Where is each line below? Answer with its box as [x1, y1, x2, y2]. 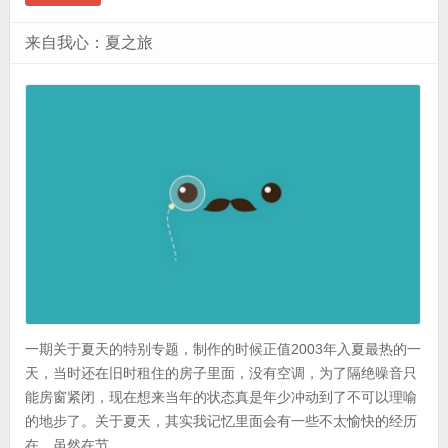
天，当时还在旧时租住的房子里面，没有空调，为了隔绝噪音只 [24, 365, 417, 382]
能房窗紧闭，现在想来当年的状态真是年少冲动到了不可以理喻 [24, 389, 417, 406]
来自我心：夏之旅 [24, 34, 153, 52]
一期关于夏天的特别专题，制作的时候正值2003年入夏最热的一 [24, 341, 421, 358]
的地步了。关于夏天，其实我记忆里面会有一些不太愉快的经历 [24, 413, 417, 430]
